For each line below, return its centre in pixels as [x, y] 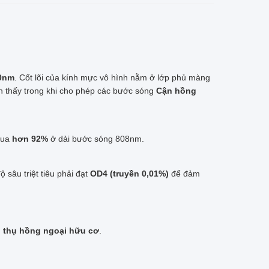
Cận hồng [176, 90]
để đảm [184, 173]
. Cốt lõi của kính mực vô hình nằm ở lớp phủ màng [112, 77]
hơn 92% [30, 138]
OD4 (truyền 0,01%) [129, 173]
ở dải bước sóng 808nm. [96, 138]
